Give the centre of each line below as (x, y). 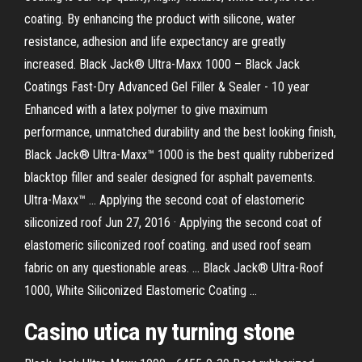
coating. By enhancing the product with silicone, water (160, 19)
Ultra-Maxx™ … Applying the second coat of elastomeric (164, 200)
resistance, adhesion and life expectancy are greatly (155, 42)
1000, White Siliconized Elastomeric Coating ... (141, 290)
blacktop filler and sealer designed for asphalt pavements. (170, 177)
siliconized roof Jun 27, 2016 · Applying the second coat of (173, 223)
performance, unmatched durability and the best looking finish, (180, 132)
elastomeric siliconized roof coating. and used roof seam (168, 245)
